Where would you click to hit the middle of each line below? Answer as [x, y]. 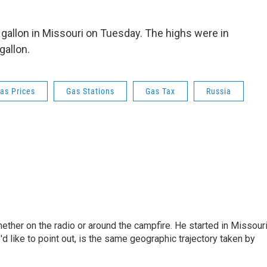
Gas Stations [90, 91]
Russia [219, 91]
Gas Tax [160, 91]
